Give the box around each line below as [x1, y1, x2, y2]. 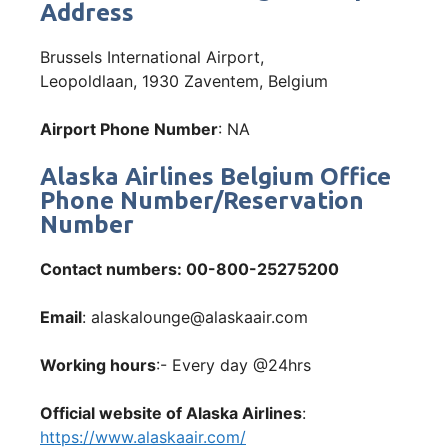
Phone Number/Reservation [40, 186, 364, 214]
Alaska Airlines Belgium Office [40, 162, 391, 190]
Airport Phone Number [40, 118, 218, 139]
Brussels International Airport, [40, 46, 264, 67]
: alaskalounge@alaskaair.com [82, 306, 308, 327]
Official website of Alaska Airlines [40, 402, 302, 423]
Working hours [40, 354, 156, 375]
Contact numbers [40, 258, 177, 279]
